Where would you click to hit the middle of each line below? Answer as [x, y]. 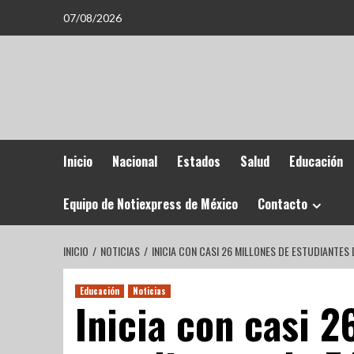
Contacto [282, 204]
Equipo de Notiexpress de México [150, 204]
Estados [198, 161]
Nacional [134, 161]
